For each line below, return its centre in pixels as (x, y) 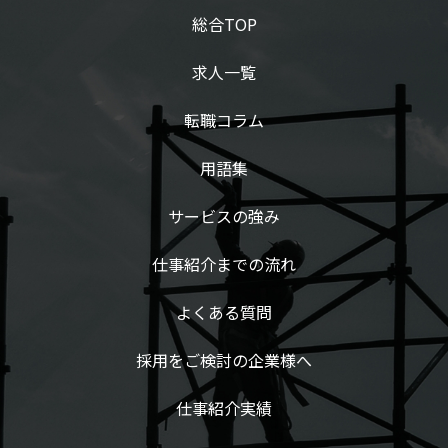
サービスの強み (224, 215)
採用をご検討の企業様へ (224, 359)
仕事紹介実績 (224, 407)
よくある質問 (224, 311)
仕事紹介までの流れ (224, 263)
